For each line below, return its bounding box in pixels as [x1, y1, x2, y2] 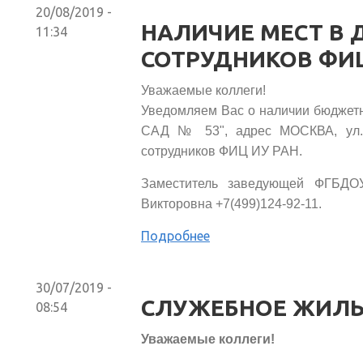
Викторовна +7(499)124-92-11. [140, 196, 322, 211]
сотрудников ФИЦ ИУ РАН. [140, 143, 302, 158]
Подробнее [140, 228, 210, 243]
